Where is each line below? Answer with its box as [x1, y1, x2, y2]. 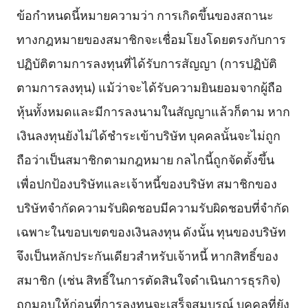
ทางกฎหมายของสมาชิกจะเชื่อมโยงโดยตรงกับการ [16, 29, 286, 47]
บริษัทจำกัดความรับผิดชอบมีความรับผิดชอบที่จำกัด [16, 197, 289, 216]
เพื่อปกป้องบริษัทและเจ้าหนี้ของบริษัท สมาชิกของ [16, 173, 277, 192]
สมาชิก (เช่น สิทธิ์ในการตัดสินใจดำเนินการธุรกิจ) [16, 269, 280, 288]
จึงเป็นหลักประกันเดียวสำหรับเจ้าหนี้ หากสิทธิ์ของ [16, 245, 278, 264]
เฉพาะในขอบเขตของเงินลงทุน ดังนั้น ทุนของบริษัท [16, 221, 286, 240]
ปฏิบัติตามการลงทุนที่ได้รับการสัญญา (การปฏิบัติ [16, 53, 277, 71]
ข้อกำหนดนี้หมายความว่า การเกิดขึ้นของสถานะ [16, 5, 274, 23]
